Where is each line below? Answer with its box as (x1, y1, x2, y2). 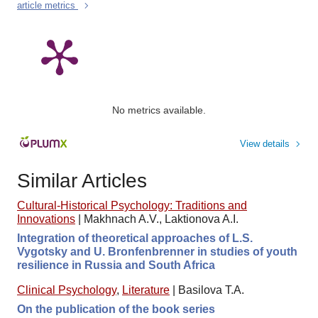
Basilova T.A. (178, 284, 244, 297)
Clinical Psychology (17, 284, 116, 297)
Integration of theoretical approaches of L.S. (17, 232, 253, 245)
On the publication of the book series (17, 303, 215, 316)
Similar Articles (17, 170, 147, 192)
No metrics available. (112, 104, 206, 116)
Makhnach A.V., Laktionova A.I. (84, 213, 238, 226)
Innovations (17, 213, 75, 226)
